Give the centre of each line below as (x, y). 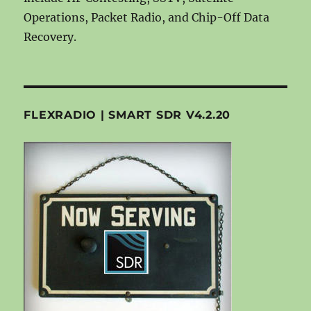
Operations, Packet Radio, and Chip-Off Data (147, 17)
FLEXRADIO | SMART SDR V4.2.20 (127, 115)
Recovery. (50, 36)
